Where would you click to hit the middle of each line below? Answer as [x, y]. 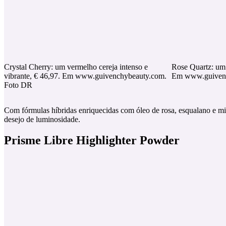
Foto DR [18, 85]
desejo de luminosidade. [42, 119]
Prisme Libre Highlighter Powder [92, 140]
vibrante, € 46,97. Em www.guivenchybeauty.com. [85, 76]
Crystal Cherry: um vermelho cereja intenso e [76, 67]
